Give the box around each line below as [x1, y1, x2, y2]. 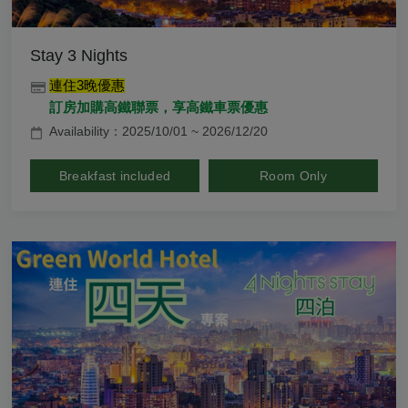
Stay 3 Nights [30, 46, 127, 66]
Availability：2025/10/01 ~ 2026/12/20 [49, 124, 268, 139]
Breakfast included [58, 168, 171, 184]
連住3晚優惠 [49, 78, 125, 94]
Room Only [260, 168, 327, 184]
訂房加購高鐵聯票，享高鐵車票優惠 [49, 100, 268, 116]
